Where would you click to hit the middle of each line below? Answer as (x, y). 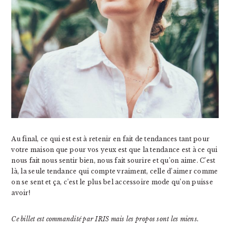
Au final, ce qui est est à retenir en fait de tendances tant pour (110, 139)
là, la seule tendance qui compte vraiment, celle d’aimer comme (115, 171)
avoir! (21, 193)
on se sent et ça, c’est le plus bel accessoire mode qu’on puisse (112, 182)
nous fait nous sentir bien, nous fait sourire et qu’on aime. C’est (113, 160)
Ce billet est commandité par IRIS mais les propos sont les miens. (105, 219)
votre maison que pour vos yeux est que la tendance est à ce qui (114, 149)
